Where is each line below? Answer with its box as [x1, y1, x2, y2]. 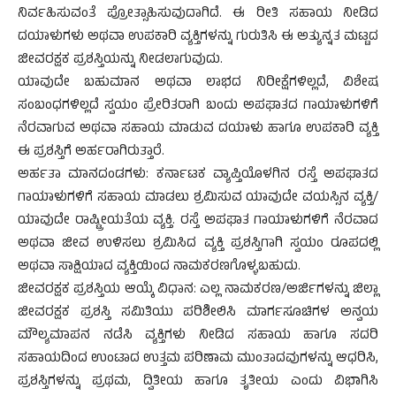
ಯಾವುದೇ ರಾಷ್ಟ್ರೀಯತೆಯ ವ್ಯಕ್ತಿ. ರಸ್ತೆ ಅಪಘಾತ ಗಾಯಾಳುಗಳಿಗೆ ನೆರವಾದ [18, 210, 378, 232]
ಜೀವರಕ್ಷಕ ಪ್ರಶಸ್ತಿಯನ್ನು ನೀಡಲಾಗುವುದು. [18, 49, 223, 72]
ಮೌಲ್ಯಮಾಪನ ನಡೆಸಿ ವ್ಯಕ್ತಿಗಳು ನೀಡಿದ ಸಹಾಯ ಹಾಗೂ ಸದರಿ [18, 325, 378, 347]
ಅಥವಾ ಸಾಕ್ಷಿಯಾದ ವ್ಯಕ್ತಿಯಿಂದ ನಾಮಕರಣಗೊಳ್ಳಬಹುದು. [18, 256, 301, 278]
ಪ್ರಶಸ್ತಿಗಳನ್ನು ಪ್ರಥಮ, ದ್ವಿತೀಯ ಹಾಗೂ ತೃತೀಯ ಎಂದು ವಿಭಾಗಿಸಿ [18, 371, 378, 393]
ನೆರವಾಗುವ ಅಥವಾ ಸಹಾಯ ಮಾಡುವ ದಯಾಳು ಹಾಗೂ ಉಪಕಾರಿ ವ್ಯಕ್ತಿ [18, 118, 378, 141]
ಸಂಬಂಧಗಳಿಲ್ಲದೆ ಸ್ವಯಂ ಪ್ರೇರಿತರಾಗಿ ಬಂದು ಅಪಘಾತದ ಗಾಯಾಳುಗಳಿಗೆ [18, 95, 378, 118]
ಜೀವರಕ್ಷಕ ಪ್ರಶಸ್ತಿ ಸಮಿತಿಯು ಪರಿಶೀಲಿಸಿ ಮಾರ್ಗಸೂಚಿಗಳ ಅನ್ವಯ [18, 302, 378, 324]
